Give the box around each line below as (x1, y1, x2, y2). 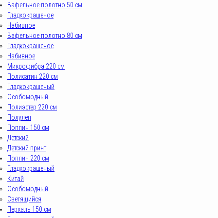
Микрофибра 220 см (7, 62, 65, 70)
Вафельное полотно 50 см (7, 1, 82, 9)
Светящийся (7, 195, 41, 203)
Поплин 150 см (7, 124, 49, 131)
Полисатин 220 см (7, 73, 58, 80)
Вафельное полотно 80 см (7, 32, 82, 39)
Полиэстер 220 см (7, 103, 57, 111)
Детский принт (7, 144, 46, 152)
